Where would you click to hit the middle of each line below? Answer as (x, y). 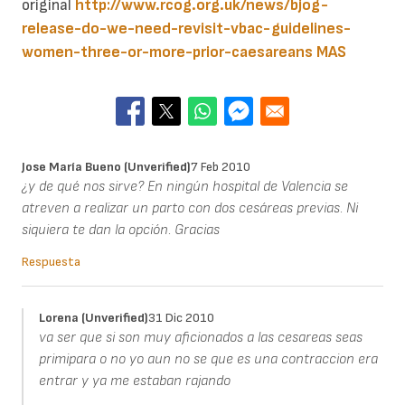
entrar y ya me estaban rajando (134, 381)
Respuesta (51, 261)
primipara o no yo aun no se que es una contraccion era (208, 359)
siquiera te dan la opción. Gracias (121, 230)
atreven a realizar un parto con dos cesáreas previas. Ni (190, 208)
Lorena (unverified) (93, 317)
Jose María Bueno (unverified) (106, 166)
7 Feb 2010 (221, 166)
